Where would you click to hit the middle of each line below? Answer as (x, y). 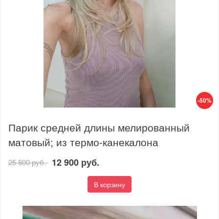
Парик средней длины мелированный (99, 127)
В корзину (109, 184)
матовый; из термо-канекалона (83, 142)
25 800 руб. (28, 162)
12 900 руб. (76, 162)
